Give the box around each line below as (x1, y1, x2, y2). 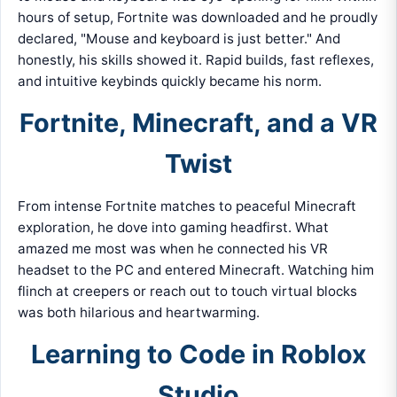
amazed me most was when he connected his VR (18, 239, 329, 257)
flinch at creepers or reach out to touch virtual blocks (18, 282, 358, 300)
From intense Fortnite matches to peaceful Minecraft (18, 197, 357, 214)
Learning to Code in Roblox (30, 338, 367, 370)
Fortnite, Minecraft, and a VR (19, 107, 378, 139)
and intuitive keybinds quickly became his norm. (18, 73, 323, 90)
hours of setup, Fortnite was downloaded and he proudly (18, 9, 378, 27)
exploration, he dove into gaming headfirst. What (18, 218, 330, 236)
